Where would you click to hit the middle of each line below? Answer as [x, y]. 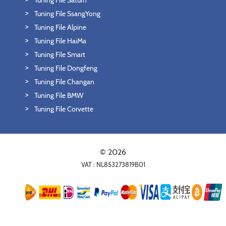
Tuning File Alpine [60, 27]
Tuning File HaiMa [60, 41]
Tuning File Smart [60, 55]
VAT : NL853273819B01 [113, 165]
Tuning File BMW [59, 96]
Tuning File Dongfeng [66, 68]
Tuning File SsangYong [67, 14]
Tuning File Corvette [64, 109]
